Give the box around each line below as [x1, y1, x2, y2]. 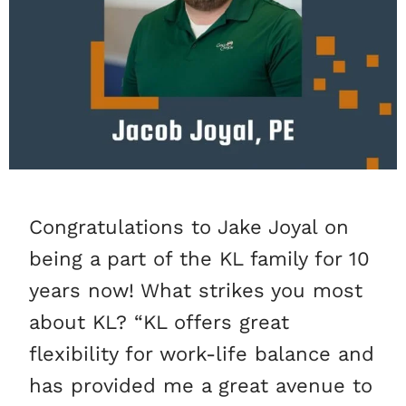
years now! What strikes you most [29, 279, 363, 303]
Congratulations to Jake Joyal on [29, 216, 350, 239]
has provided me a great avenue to [29, 374, 373, 398]
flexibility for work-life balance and [29, 343, 375, 366]
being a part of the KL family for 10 [29, 247, 371, 271]
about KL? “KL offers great [29, 311, 290, 334]
